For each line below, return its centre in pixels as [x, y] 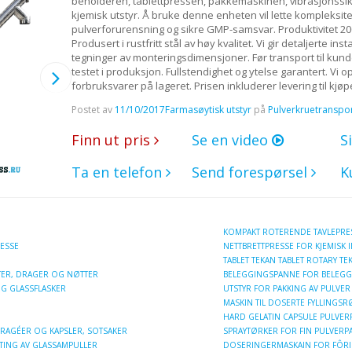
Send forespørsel [251, 172]
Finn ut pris [112, 139]
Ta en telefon [118, 172]
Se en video [231, 139]
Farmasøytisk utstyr [208, 109]
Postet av [93, 109]
